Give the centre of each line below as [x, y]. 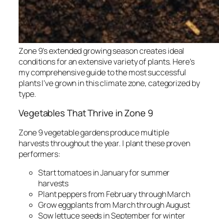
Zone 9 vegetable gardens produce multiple [94, 132]
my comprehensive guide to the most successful [102, 72]
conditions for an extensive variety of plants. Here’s [107, 61]
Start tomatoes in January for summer [104, 172]
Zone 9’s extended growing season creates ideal [102, 51]
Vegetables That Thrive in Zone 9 [86, 113]
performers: [40, 154]
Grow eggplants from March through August [114, 205]
